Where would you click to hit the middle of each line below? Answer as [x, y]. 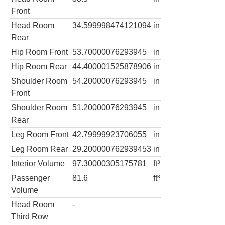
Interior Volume [38, 163]
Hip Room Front [39, 52]
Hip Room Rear [39, 66]
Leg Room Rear [39, 149]
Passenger [30, 178]
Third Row [30, 216]
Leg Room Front [40, 134]
